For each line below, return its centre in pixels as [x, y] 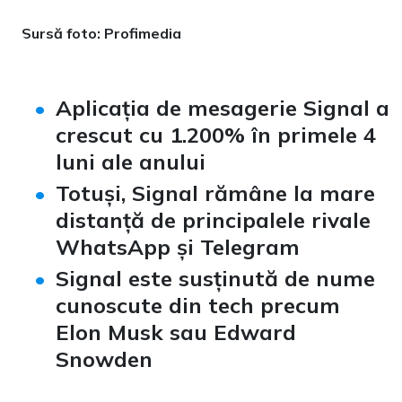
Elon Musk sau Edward [176, 332]
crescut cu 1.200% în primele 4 [216, 135]
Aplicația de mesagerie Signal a [223, 108]
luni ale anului [131, 162]
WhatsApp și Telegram [178, 247]
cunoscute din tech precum [198, 306]
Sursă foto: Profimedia [101, 34]
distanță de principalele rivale [213, 220]
